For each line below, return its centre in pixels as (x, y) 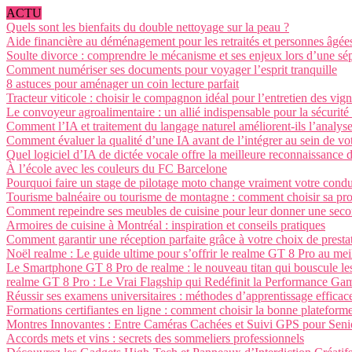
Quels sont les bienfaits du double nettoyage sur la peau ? (148, 27)
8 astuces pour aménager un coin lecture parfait (123, 84)
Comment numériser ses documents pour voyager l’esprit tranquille (172, 70)
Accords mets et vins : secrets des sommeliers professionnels (155, 338)
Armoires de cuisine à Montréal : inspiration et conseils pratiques (166, 225)
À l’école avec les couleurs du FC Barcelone (117, 169)
